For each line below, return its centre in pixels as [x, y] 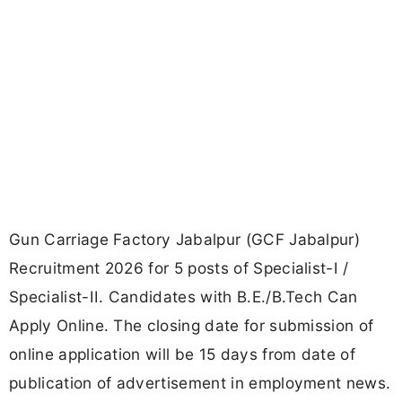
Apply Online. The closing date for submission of [192, 326]
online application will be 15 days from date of [183, 354]
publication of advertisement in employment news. [200, 383]
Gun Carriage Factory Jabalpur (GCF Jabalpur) [185, 240]
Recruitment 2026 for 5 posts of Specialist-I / [179, 268]
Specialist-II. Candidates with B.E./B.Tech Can [184, 297]
